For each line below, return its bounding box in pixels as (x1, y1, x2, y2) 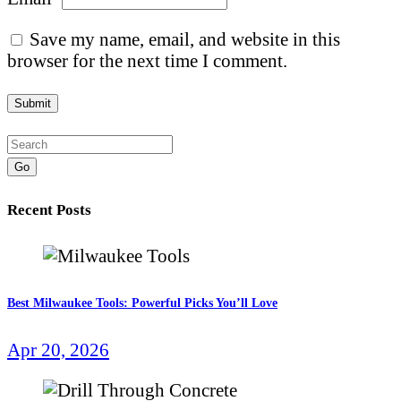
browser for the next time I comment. (7, 50, 287, 72)
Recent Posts (7, 201, 91, 219)
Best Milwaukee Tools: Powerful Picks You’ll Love (7, 295, 277, 310)
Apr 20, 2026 (7, 339, 109, 361)
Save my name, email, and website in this (30, 29, 340, 50)
